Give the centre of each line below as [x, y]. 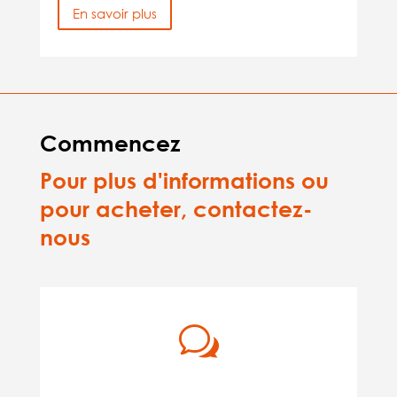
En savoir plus [114, 13]
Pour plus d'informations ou [184, 180]
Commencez [110, 143]
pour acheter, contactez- [176, 209]
